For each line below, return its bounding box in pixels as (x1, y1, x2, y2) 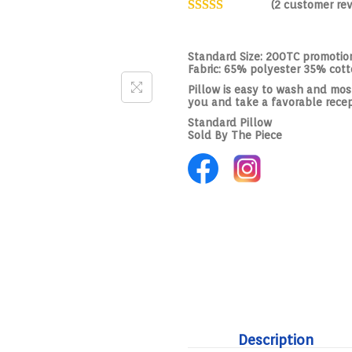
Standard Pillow (188, 116, 272, 129)
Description (237, 331, 313, 348)
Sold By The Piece (188, 129, 282, 141)
